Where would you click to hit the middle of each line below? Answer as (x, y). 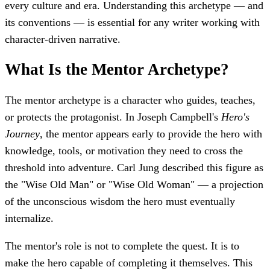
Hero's (235, 117)
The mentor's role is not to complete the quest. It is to (122, 246)
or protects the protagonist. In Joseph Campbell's (113, 117)
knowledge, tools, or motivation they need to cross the (124, 150)
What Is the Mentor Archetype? (117, 70)
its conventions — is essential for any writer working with (132, 22)
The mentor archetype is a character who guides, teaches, (130, 100)
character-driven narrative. (63, 39)
